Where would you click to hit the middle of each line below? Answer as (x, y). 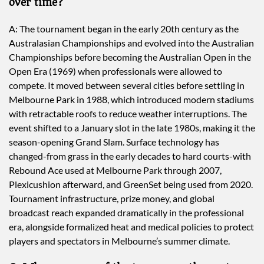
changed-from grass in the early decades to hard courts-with (130, 156)
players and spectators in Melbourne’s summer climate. (119, 240)
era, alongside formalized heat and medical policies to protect (131, 226)
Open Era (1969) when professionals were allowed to (115, 71)
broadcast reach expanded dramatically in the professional (126, 212)
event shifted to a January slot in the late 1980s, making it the (132, 127)
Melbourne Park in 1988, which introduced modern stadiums (131, 99)
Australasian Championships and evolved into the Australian (131, 42)
